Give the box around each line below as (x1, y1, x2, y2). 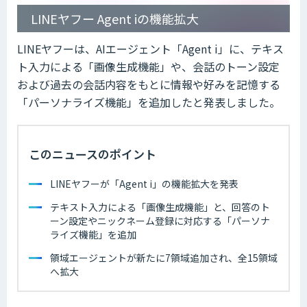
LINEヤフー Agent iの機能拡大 (31, 9, 199, 27)
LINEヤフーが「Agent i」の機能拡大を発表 (50, 176, 238, 191)
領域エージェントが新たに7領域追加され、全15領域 (50, 250, 278, 265)
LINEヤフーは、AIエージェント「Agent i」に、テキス (17, 40, 284, 57)
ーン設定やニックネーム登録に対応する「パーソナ (50, 213, 270, 228)
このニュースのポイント (29, 145, 156, 162)
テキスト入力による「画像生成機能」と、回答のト (50, 199, 270, 214)
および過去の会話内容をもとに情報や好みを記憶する (17, 75, 280, 93)
